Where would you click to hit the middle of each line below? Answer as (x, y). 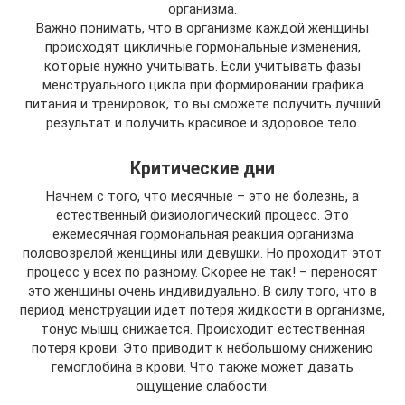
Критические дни (202, 169)
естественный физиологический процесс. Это (202, 215)
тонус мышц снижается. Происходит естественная (202, 329)
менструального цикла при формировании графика (202, 85)
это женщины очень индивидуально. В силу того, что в (202, 291)
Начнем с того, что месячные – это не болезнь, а (202, 196)
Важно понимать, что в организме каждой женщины (202, 28)
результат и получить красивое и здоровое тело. (202, 123)
